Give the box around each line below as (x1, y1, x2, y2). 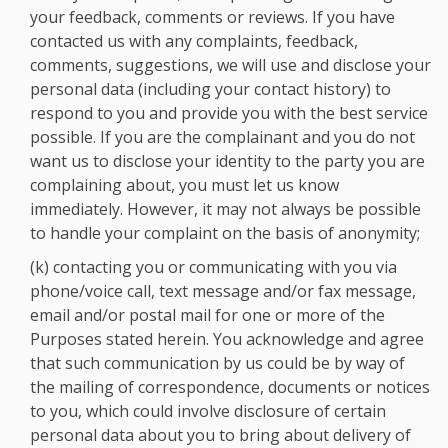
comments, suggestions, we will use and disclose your (30, 54, 431, 76)
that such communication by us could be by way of (30, 352, 405, 374)
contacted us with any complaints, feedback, (30, 30, 358, 52)
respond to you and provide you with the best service (30, 102, 428, 124)
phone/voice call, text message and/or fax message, (30, 280, 416, 302)
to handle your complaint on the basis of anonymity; (30, 222, 420, 244)
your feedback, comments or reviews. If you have (30, 6, 395, 28)
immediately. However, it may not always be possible (30, 198, 421, 220)
